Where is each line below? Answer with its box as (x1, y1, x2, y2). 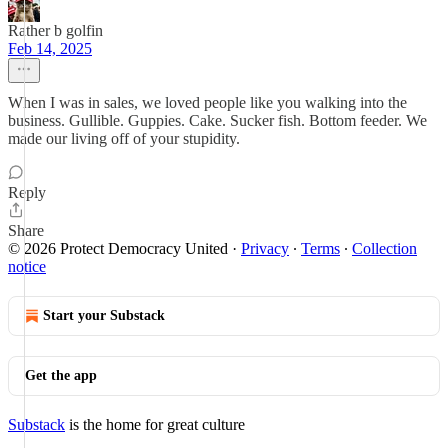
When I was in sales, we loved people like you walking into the (8, 94, 407, 111)
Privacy (241, 240, 289, 257)
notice (8, 258, 46, 275)
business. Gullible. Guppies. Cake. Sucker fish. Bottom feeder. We (8, 112, 427, 129)
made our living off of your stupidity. (8, 130, 240, 147)
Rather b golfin (8, 22, 103, 39)
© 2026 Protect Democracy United (8, 240, 228, 257)
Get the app (25, 368, 97, 383)
